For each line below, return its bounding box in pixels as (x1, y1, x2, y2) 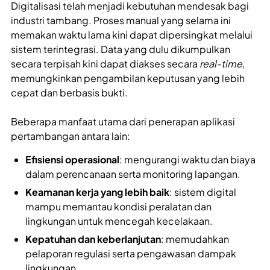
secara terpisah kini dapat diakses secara (11, 57, 199, 71)
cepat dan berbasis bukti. (11, 86, 128, 99)
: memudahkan (161, 233, 229, 246)
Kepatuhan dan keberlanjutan (25, 233, 161, 246)
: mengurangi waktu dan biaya (119, 153, 256, 166)
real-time (199, 57, 242, 71)
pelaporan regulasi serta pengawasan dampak (25, 247, 236, 260)
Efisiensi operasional (25, 153, 119, 166)
